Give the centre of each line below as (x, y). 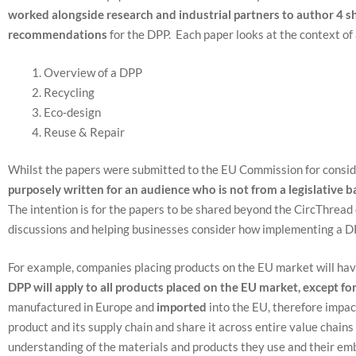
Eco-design (75, 112)
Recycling (70, 92)
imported (182, 306)
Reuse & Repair (85, 132)
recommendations (58, 34)
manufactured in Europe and (82, 306)
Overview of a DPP (94, 72)
